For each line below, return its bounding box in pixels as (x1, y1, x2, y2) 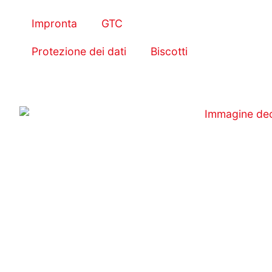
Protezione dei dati (32, 45, 126, 58)
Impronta (32, 17, 77, 30)
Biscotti (151, 45, 188, 58)
